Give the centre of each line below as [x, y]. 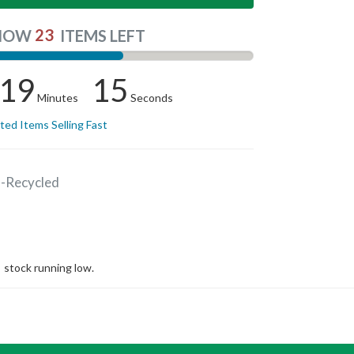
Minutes [57, 98]
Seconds [151, 98]
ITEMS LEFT [103, 36]
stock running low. [49, 267]
